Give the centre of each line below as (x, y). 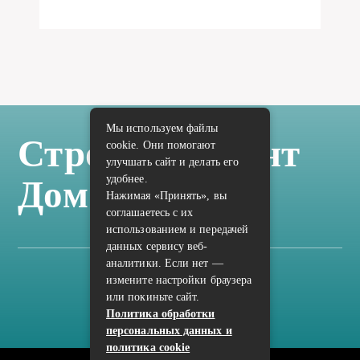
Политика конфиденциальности (186, 309)
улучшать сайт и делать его (173, 162)
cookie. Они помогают (161, 145)
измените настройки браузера (179, 280)
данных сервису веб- (157, 246)
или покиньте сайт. (153, 297)
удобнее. (127, 179)
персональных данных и (169, 331)
